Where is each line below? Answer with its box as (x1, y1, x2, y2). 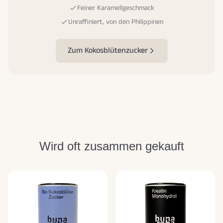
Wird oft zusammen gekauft (39, 139, 184, 153)
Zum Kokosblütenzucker (67, 45, 148, 57)
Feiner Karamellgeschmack (77, 3, 154, 13)
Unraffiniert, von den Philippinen (68, 17, 163, 27)
